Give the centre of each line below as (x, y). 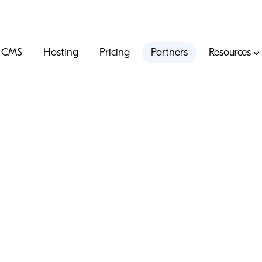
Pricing (115, 52)
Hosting (61, 52)
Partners (170, 52)
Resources (230, 52)
